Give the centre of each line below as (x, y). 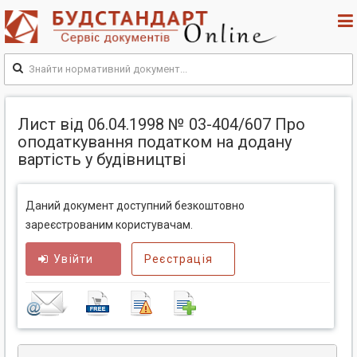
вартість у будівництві (102, 160)
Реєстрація (178, 259)
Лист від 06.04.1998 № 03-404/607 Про (161, 125)
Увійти (74, 259)
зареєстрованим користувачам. (109, 225)
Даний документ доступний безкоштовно (135, 206)
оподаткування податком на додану (155, 142)
